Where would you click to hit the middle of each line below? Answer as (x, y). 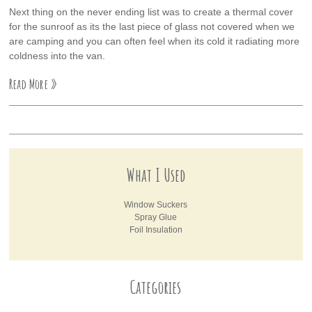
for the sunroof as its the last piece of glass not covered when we (152, 27)
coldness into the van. (57, 56)
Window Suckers (156, 205)
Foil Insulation (156, 230)
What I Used (156, 175)
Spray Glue (156, 218)
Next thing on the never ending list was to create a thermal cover (151, 12)
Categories (156, 288)
